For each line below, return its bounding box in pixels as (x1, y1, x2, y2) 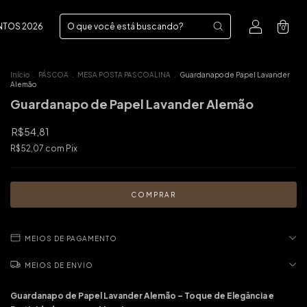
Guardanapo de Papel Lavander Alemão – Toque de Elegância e (10, 290, 274, 301)
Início (10, 70, 29, 79)
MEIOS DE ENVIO (25, 260, 93, 269)
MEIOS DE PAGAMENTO (25, 234, 117, 243)
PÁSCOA (38, 70, 69, 79)
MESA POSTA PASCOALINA (77, 70, 171, 79)
